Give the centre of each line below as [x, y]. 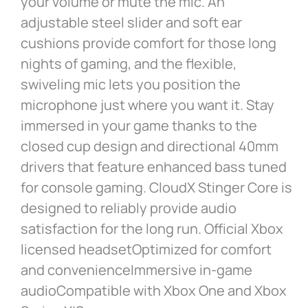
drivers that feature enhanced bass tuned [154, 167]
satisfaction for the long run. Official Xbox [152, 229]
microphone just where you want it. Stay [147, 105]
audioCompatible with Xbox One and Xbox [154, 291]
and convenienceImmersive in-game [136, 270]
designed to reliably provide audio [129, 208]
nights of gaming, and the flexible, [129, 64]
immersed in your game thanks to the [139, 126]
